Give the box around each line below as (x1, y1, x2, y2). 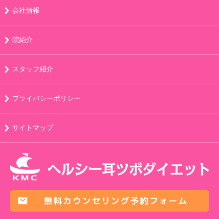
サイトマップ (12, 123, 53, 131)
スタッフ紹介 (12, 65, 53, 73)
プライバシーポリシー (12, 94, 81, 102)
